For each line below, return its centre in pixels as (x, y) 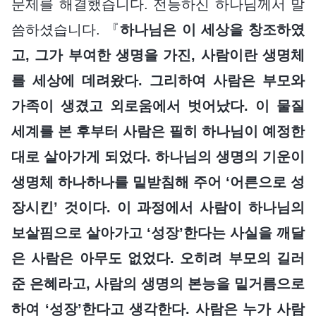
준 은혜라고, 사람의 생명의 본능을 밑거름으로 (158, 283)
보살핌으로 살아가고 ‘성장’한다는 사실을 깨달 (158, 232)
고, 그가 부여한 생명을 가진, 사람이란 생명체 (158, 55)
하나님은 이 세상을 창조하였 (213, 29)
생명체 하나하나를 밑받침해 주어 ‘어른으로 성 (158, 182)
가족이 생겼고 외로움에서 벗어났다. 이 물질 (158, 105)
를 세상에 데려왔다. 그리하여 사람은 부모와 (158, 80)
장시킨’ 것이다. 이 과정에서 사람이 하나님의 (158, 207)
